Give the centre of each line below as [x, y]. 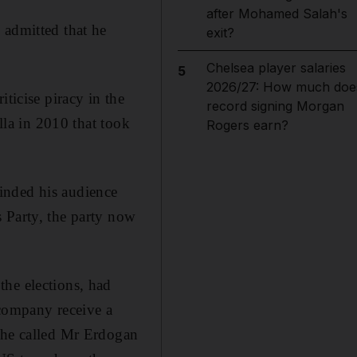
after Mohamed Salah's [277, 14]
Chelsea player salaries [276, 68]
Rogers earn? [247, 125]
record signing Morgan [275, 106]
